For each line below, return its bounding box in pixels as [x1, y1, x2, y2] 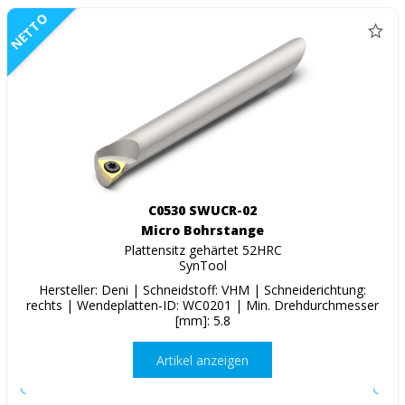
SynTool [178, 257, 227, 275]
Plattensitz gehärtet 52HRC [123, 241, 282, 259]
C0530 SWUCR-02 [148, 202, 257, 220]
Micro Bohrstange [141, 221, 264, 240]
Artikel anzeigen [156, 351, 249, 369]
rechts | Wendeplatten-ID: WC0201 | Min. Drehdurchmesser [26, 297, 379, 315]
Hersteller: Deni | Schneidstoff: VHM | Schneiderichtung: [39, 281, 366, 299]
